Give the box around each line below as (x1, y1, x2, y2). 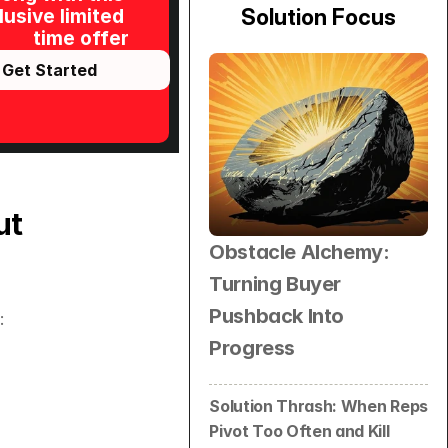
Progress (209, 335, 295, 360)
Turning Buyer (209, 271, 341, 296)
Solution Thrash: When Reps (209, 395, 428, 416)
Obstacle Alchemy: (209, 239, 390, 264)
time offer (32, 27, 129, 50)
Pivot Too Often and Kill (209, 420, 390, 441)
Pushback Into (209, 303, 344, 328)
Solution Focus (241, 3, 397, 30)
